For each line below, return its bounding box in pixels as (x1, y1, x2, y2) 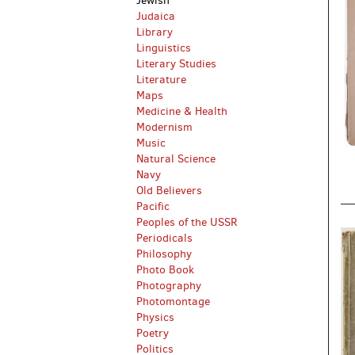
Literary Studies (136, 56, 216, 71)
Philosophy (136, 246, 192, 261)
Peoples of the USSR (136, 215, 237, 230)
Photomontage (136, 294, 210, 309)
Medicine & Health (136, 104, 227, 119)
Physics (136, 310, 174, 325)
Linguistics (136, 40, 191, 55)
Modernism (136, 120, 193, 135)
